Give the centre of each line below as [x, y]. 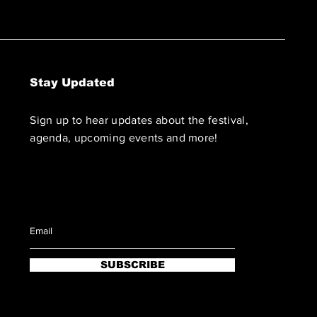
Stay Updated [73, 82]
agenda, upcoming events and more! [124, 138]
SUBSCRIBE [132, 265]
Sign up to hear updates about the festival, [139, 120]
